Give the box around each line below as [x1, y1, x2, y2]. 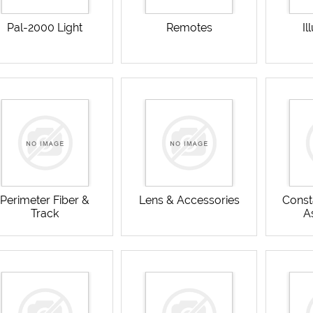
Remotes [166, 21, 212, 35]
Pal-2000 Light [7, 21, 83, 35]
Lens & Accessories [138, 194, 240, 208]
